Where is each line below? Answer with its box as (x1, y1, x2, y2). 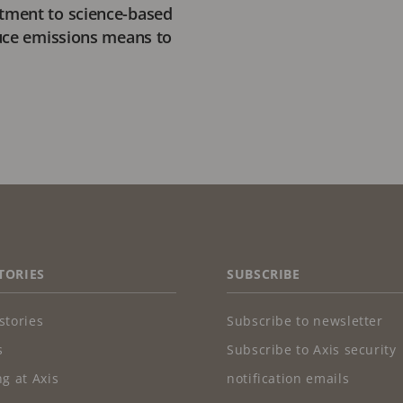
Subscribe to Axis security (227, 341, 397, 359)
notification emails (227, 370, 350, 388)
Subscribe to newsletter (227, 312, 383, 330)
